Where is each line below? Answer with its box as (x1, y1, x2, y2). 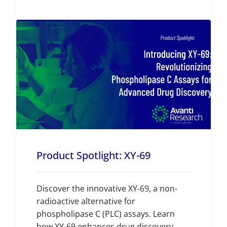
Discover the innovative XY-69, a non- (36, 183, 177, 194)
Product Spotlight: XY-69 (36, 148, 150, 162)
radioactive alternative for (36, 196, 135, 207)
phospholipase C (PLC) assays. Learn (36, 208, 175, 219)
